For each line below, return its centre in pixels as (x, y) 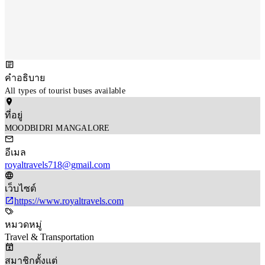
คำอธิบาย (25, 77)
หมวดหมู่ (23, 224)
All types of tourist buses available (65, 91)
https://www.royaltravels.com (69, 201)
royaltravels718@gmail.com (57, 164)
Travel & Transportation (49, 237)
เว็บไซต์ (20, 188)
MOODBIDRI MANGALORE (57, 128)
